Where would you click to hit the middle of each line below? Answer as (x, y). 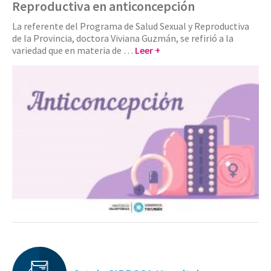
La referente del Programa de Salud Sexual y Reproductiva (131, 26)
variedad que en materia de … (73, 50)
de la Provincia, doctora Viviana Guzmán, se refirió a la (123, 38)
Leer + (148, 50)
